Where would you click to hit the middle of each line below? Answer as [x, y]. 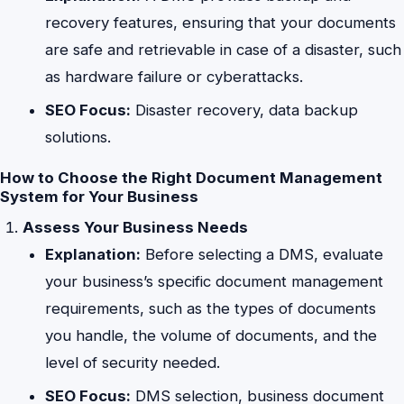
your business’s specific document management [215, 282]
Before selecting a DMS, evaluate [262, 255]
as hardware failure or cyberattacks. [174, 77]
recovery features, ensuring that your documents [221, 23]
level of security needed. [133, 363]
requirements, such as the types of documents [211, 309]
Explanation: [93, 255]
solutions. [78, 137]
